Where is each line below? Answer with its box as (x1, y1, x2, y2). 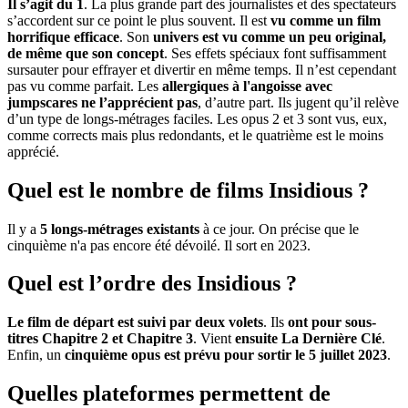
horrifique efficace (7, 28, 119, 45)
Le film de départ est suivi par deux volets (7, 314, 263, 331)
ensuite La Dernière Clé (235, 331, 382, 347)
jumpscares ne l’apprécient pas (7, 94, 198, 110)
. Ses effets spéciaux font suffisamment (164, 45, 386, 61)
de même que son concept (7, 45, 164, 61)
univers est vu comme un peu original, (153, 28, 386, 45)
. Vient (193, 331, 235, 347)
